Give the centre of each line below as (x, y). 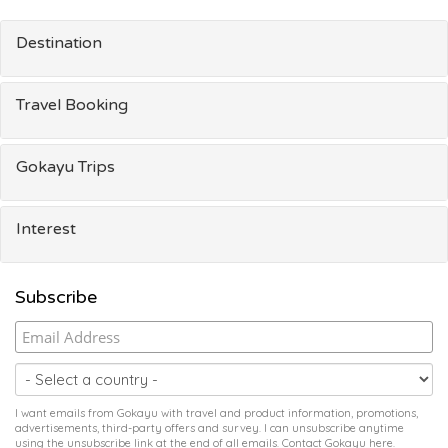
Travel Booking (72, 105)
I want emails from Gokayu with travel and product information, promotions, (216, 413)
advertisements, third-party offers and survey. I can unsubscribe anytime (209, 428)
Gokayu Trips (65, 167)
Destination (59, 43)
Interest (46, 229)
